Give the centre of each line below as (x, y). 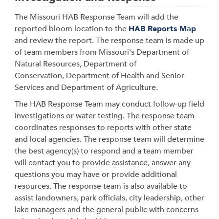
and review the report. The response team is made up (109, 41)
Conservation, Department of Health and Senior (99, 76)
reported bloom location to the (72, 29)
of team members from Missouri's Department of (102, 52)
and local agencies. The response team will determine (109, 139)
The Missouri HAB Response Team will (83, 17)
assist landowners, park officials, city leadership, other (109, 198)
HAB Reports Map (162, 29)
